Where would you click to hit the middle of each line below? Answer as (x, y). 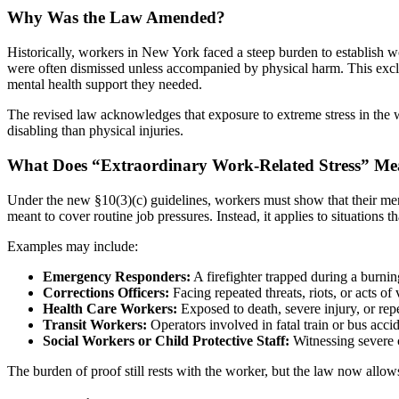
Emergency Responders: (117, 276)
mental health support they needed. (105, 85)
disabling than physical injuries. (95, 131)
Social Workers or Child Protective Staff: (166, 340)
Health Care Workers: (110, 308)
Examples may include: (73, 246)
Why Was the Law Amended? (116, 18)
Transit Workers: (95, 324)
